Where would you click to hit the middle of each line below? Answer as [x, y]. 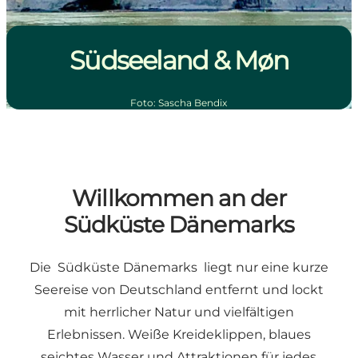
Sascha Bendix [193, 103]
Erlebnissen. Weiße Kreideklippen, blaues [179, 335]
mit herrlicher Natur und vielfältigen [179, 312]
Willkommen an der [179, 199]
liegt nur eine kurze [263, 268]
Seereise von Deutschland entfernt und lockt [179, 290]
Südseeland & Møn [179, 61]
